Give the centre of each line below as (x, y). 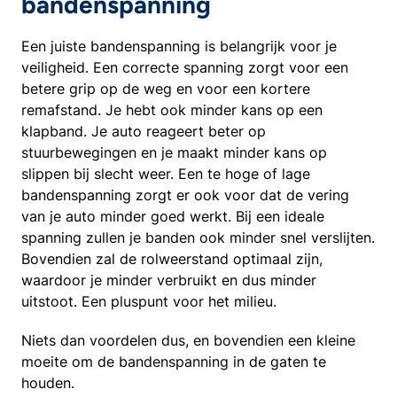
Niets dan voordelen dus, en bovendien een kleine (188, 340)
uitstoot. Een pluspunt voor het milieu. (149, 301)
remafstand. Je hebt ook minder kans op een (172, 110)
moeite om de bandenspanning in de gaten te (174, 362)
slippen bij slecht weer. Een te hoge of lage (166, 174)
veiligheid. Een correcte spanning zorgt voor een (185, 67)
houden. (48, 383)
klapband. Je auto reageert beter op (144, 131)
